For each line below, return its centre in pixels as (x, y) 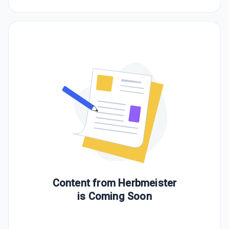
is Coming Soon (114, 196)
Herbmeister (147, 183)
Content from (85, 183)
